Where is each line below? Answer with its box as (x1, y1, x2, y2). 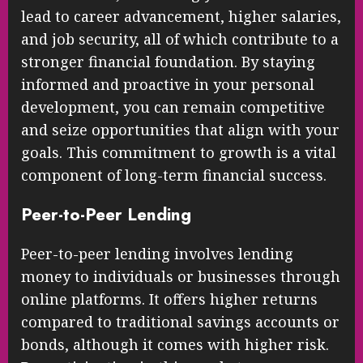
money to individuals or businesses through (21, 267, 340, 287)
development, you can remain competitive (21, 97, 325, 117)
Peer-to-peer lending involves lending (21, 244, 293, 264)
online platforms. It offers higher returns (21, 289, 318, 310)
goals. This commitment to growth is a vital (21, 143, 336, 163)
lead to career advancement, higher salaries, (21, 6, 341, 27)
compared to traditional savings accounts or (21, 312, 340, 332)
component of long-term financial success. (21, 165, 327, 186)
